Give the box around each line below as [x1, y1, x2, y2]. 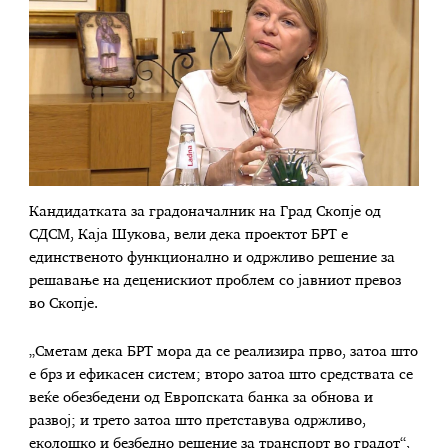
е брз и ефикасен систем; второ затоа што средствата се [29, 368, 414, 383]
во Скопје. [29, 297, 99, 312]
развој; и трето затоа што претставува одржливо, [29, 414, 367, 429]
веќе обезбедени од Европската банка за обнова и [29, 391, 374, 406]
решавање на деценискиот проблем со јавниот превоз [29, 274, 402, 289]
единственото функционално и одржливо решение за [29, 251, 396, 266]
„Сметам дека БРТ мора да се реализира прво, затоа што [29, 345, 419, 360]
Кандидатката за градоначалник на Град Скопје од [29, 205, 382, 220]
